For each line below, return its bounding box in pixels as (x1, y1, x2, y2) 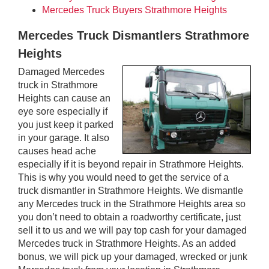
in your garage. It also (18, 132, 109, 143)
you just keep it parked (18, 119, 113, 130)
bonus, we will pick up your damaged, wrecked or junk (18, 251, 247, 262)
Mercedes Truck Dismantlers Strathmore (18, 28, 249, 42)
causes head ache (18, 145, 96, 156)
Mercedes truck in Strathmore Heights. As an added (18, 238, 236, 249)
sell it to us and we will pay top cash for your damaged (18, 225, 247, 235)
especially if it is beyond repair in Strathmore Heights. (18, 159, 244, 169)
